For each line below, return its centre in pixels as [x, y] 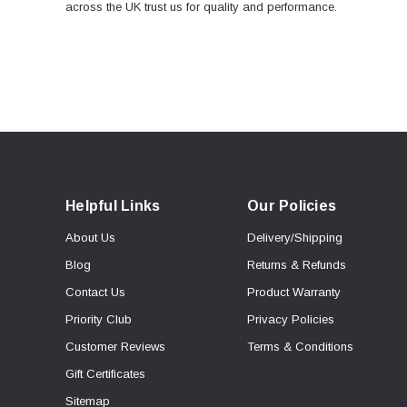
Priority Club [99, 320]
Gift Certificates [105, 374]
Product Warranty [294, 293]
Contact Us [95, 293]
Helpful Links [113, 206]
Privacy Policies [291, 320]
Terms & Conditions [300, 347]
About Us [90, 238]
